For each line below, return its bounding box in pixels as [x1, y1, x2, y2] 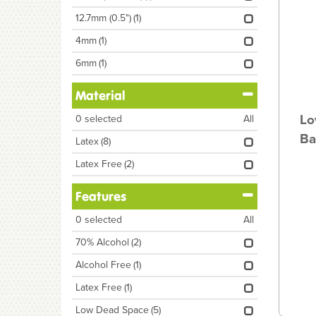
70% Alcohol [75, 235, 129, 250]
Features [75, 188, 126, 205]
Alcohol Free [75, 257, 131, 272]
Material [75, 87, 125, 104]
